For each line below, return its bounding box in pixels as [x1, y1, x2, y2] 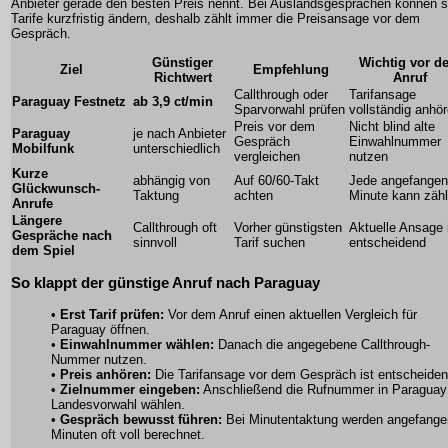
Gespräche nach [12, 228, 112, 244]
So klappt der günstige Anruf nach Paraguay [11, 274, 320, 292]
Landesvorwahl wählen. [51, 396, 185, 412]
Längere [12, 213, 62, 229]
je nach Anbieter [133, 126, 226, 142]
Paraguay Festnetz [12, 94, 126, 110]
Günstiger [152, 55, 213, 71]
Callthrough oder [234, 87, 328, 103]
